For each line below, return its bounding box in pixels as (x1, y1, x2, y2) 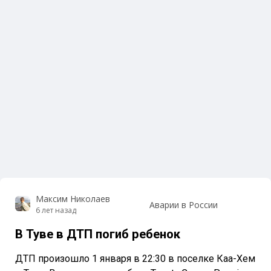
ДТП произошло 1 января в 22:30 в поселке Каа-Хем (15, 253, 255, 265)
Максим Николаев (35, 193, 110, 205)
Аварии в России (149, 198, 218, 211)
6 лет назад (35, 205, 76, 216)
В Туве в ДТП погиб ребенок (15, 227, 180, 242)
